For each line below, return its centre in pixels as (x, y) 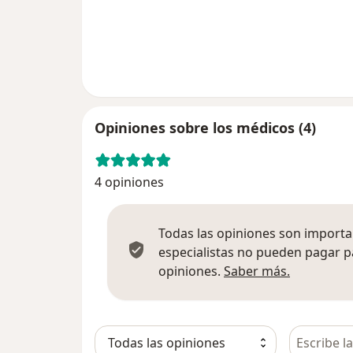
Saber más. (257, 271)
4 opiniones (129, 182)
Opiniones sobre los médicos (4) (205, 128)
